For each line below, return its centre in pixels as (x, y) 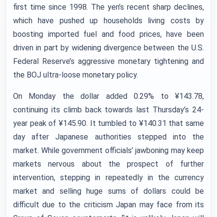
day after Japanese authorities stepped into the (108, 137)
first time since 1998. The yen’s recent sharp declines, (108, 7)
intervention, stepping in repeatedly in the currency (108, 178)
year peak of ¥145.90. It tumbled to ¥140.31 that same (108, 123)
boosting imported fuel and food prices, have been (108, 34)
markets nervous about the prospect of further (108, 164)
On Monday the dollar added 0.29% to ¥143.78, (108, 96)
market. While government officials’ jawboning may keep (108, 150)
